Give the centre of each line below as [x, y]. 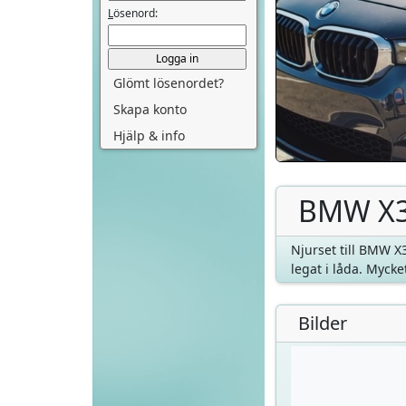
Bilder [323, 323]
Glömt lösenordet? [169, 82]
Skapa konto [150, 109]
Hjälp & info [149, 135]
